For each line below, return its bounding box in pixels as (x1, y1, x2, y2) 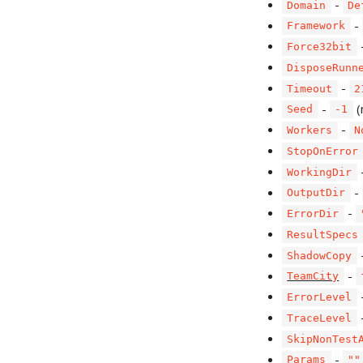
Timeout (287, 82, 333, 95)
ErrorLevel (287, 291, 352, 304)
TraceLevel (287, 312, 352, 325)
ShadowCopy (287, 249, 352, 262)
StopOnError (287, 145, 359, 158)
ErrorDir (287, 207, 340, 220)
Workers (287, 124, 333, 137)
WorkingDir (287, 165, 352, 178)
